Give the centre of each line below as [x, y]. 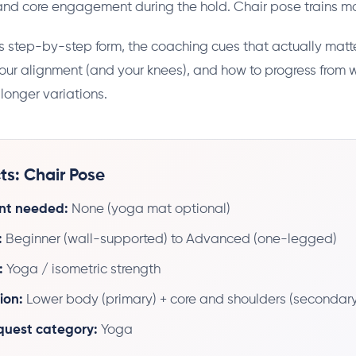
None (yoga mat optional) [149, 209]
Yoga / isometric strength [82, 269]
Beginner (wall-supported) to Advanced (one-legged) [170, 239]
